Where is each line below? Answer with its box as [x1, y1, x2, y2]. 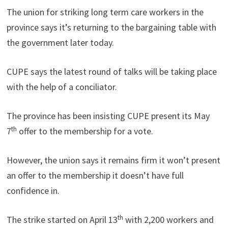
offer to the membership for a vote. [16, 125, 153, 137]
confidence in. [6, 185, 60, 197]
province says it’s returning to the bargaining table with [6, 21, 216, 34]
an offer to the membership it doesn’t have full [6, 169, 184, 182]
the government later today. [6, 37, 114, 49]
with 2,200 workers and [123, 214, 214, 226]
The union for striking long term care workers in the [6, 6, 204, 18]
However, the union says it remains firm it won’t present [6, 154, 220, 166]
